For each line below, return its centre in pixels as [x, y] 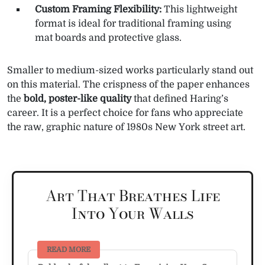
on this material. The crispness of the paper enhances [128, 85]
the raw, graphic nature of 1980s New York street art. [126, 127]
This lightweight [199, 10]
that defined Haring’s [180, 99]
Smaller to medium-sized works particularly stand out [130, 71]
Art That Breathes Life [132, 196]
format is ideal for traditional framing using [133, 24]
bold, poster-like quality [77, 99]
